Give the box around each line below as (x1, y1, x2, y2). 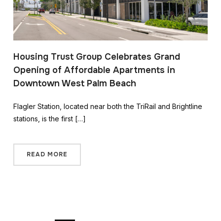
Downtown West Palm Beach (13, 77, 136, 89)
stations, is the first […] (13, 114, 86, 123)
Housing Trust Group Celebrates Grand (13, 51, 180, 62)
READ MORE (26, 150, 68, 158)
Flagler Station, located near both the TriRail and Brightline (13, 102, 202, 110)
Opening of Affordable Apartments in (13, 64, 175, 75)
